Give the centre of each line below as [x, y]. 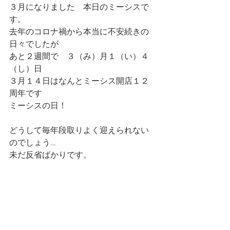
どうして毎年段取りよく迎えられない [79, 131]
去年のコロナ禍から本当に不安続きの [79, 32]
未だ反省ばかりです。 [50, 156]
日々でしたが [34, 45]
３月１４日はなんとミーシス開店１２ [79, 82]
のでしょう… [33, 143]
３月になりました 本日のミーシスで [79, 8]
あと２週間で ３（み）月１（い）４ [79, 57]
